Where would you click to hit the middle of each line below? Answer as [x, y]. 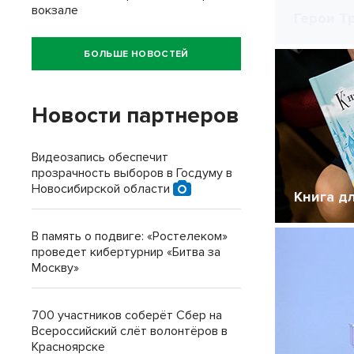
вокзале [55, 10]
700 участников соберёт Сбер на [127, 315]
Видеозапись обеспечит [100, 157]
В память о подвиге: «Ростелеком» [130, 236]
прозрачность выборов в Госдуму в [132, 173]
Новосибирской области [102, 189]
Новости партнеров [136, 115]
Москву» [55, 268]
